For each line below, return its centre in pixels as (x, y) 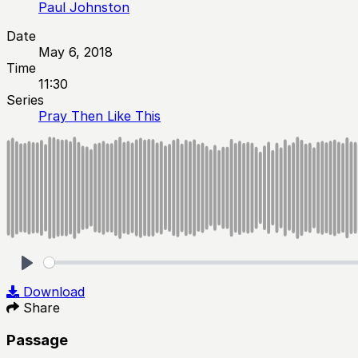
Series (25, 99)
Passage (37, 340)
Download (54, 291)
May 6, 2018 (76, 52)
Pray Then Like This (99, 115)
